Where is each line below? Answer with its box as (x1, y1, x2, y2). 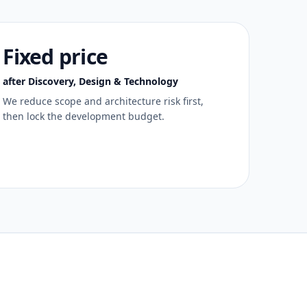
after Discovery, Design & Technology (3, 75, 179, 88)
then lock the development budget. (3, 110, 165, 123)
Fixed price (3, 42, 108, 71)
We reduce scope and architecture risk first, (3, 95, 204, 108)
